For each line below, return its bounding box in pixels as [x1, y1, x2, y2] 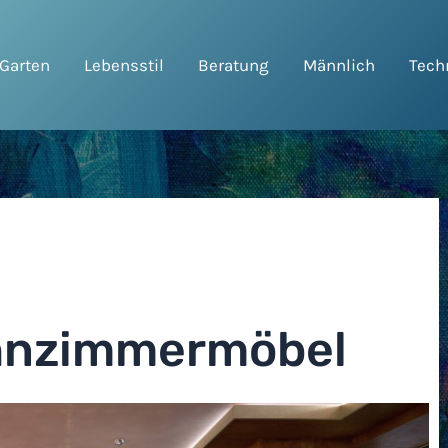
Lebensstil [83, 55, 164, 75]
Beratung [197, 55, 269, 75]
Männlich [302, 55, 375, 75]
